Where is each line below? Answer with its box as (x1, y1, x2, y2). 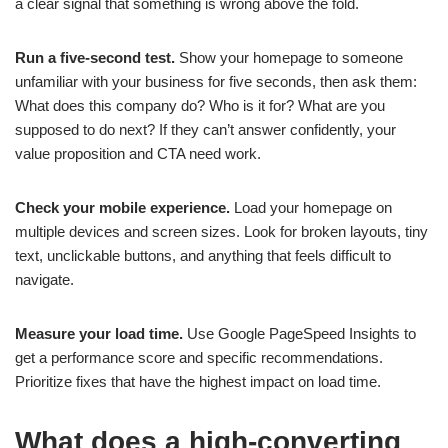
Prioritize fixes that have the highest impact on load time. (15, 373, 381, 390)
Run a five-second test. (15, 49, 175, 66)
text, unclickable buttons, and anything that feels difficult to (15, 247, 391, 264)
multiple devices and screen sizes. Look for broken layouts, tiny (15, 223, 428, 240)
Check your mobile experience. (15, 199, 230, 216)
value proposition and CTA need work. (15, 145, 261, 162)
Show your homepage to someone (175, 49, 403, 66)
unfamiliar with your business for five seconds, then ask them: (15, 73, 417, 90)
